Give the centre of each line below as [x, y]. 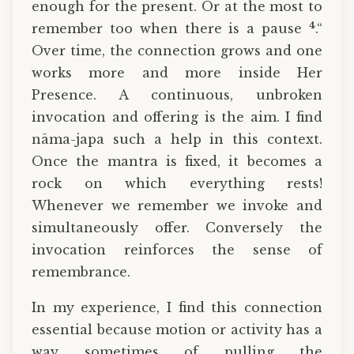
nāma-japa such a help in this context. [177, 139]
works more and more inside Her [177, 72]
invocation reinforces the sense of [177, 249]
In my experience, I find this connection [177, 308]
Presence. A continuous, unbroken [177, 94]
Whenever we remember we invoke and [177, 205]
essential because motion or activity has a [177, 330]
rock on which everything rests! [177, 183]
